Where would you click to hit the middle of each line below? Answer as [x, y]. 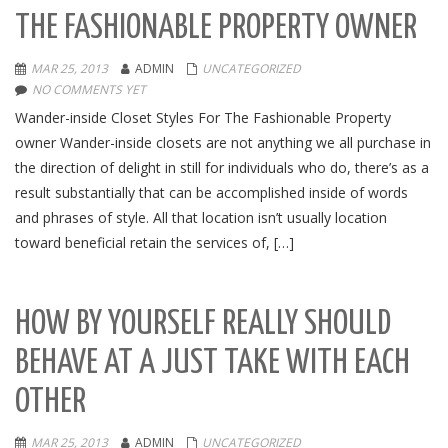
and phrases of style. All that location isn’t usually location [201, 217]
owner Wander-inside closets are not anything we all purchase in [223, 142]
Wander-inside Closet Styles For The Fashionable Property [203, 117]
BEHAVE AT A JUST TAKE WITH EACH [212, 363]
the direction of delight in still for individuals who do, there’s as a [222, 167]
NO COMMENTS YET [89, 89]
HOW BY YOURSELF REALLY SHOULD [203, 324]
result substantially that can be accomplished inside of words [211, 192]
